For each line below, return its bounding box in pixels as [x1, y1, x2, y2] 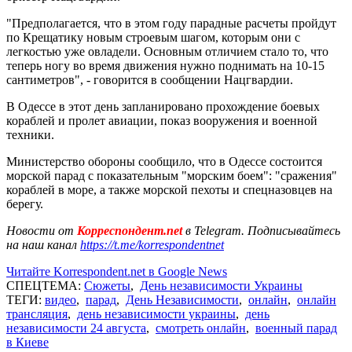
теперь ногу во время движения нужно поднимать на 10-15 [6, 58, 324, 72]
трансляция [6, 306, 68, 321]
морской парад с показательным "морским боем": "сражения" [6, 168, 337, 182]
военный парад [255, 321, 337, 335]
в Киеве [6, 335, 49, 349]
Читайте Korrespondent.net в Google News [6, 264, 227, 278]
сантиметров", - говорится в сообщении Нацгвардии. [6, 72, 293, 86]
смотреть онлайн [156, 321, 246, 335]
